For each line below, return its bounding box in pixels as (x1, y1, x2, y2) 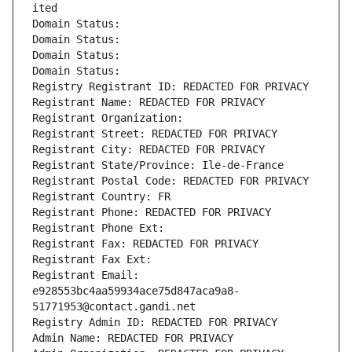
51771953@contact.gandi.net (32, 300, 196, 313)
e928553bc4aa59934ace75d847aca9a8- (32, 284, 240, 298)
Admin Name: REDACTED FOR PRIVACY (32, 332, 233, 345)
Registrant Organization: (32, 112, 189, 125)
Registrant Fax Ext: (32, 253, 152, 266)
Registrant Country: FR (32, 190, 170, 203)
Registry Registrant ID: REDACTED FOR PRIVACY (32, 80, 309, 93)
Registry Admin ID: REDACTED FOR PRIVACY (32, 316, 277, 329)
